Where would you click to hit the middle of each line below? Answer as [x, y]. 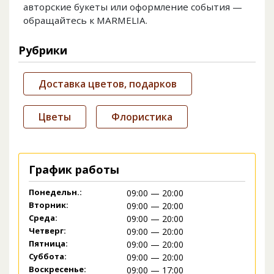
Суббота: [48, 257]
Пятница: [48, 244]
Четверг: [47, 231]
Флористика [142, 117]
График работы [74, 170]
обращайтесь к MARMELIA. [85, 20]
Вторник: [49, 205]
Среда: [43, 218]
